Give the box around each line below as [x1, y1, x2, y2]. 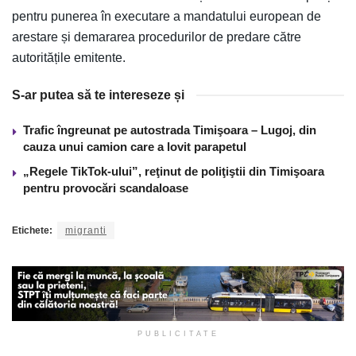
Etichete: [12, 224, 52, 236]
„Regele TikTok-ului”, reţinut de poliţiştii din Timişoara [23, 164, 324, 178]
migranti [65, 224, 106, 236]
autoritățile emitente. [12, 50, 126, 64]
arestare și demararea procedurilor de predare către [12, 29, 301, 44]
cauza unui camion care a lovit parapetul [23, 139, 246, 153]
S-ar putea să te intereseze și [12, 87, 184, 102]
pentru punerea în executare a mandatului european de [12, 9, 321, 23]
